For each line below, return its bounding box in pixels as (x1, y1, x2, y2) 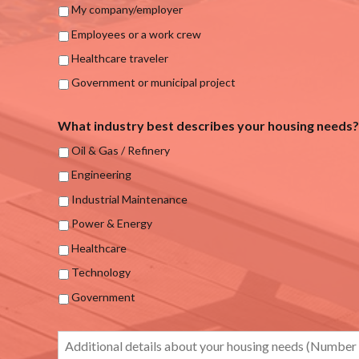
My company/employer (71, 2, 183, 17)
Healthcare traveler (71, 51, 168, 66)
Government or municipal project (71, 75, 236, 90)
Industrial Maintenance (71, 192, 188, 206)
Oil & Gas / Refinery (71, 143, 170, 157)
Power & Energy (71, 216, 152, 231)
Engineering (71, 167, 131, 182)
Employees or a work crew (71, 26, 201, 41)
